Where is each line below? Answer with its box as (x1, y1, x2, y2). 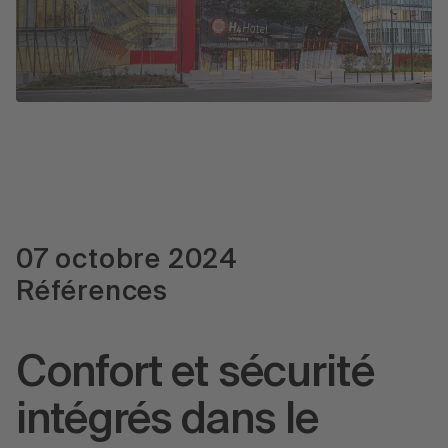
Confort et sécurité (16, 353, 374, 397)
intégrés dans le (16, 400, 319, 444)
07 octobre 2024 (16, 246, 238, 274)
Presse (32, 119, 162, 163)
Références (16, 278, 168, 306)
